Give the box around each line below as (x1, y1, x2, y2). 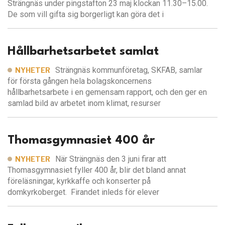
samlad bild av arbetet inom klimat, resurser (8, 98, 161, 108)
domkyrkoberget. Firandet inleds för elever (8, 187, 159, 197)
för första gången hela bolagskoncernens (8, 76, 152, 86)
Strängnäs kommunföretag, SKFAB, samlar (55, 65, 203, 75)
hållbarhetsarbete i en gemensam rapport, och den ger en (8, 87, 207, 97)
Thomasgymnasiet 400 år (8, 135, 155, 147)
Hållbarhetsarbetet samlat (8, 46, 159, 58)
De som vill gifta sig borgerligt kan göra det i (8, 10, 164, 20)
